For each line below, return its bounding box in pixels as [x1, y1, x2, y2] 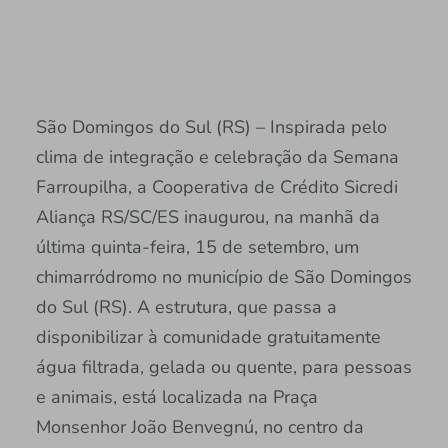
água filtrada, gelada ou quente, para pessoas [35, 355, 412, 380]
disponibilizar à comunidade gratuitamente [35, 325, 381, 350]
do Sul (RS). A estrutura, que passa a [35, 295, 337, 320]
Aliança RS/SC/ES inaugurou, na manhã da [35, 205, 380, 230]
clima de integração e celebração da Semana [35, 145, 399, 170]
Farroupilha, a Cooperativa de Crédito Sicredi [35, 175, 398, 200]
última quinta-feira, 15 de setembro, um [35, 235, 359, 260]
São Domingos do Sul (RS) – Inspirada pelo [35, 115, 387, 140]
